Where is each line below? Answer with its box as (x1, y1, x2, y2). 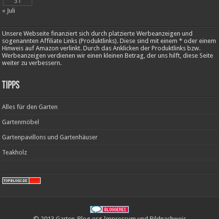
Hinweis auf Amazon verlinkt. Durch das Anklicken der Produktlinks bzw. (2, 44, 201, 52)
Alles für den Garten (2, 103, 58, 111)
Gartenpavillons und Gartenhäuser (2, 133, 98, 141)
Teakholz (2, 149, 27, 156)
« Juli (2, 7, 16, 15)
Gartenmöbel (2, 118, 40, 126)
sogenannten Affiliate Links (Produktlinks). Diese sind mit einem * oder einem (2, 37, 217, 45)
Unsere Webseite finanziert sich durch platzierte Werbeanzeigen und (2, 30, 193, 38)
